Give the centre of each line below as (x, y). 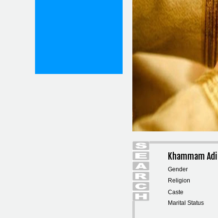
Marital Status (186, 203)
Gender (178, 169)
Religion (179, 181)
